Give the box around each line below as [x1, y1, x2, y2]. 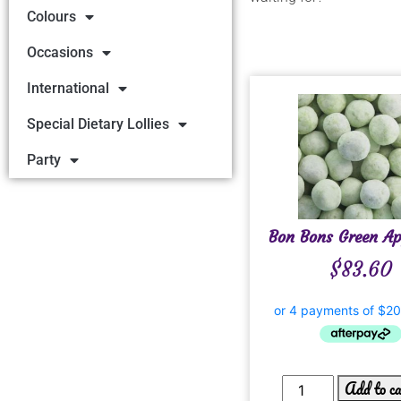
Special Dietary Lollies [27, 115, 169, 132]
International [27, 80, 109, 97]
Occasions [27, 44, 93, 61]
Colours [27, 8, 76, 25]
